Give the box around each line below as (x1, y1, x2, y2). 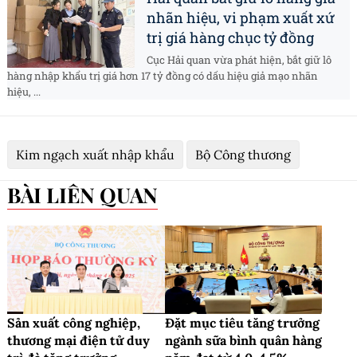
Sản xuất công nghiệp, (7, 315, 140, 331)
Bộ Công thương (195, 147, 291, 163)
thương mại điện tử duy (7, 332, 150, 349)
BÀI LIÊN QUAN (21, 181, 158, 210)
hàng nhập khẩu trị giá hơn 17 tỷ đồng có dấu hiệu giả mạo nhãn (7, 69, 318, 84)
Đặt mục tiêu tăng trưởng (164, 315, 320, 331)
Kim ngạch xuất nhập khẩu (16, 147, 175, 163)
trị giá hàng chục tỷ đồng (147, 28, 314, 48)
